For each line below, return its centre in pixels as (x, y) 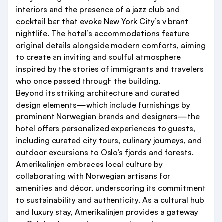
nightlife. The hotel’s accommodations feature (103, 33)
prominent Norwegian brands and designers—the (108, 117)
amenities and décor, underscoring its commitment (111, 188)
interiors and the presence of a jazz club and (98, 10)
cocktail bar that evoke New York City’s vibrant (102, 22)
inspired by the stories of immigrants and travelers (110, 69)
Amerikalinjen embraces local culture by (89, 164)
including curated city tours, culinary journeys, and (109, 140)
